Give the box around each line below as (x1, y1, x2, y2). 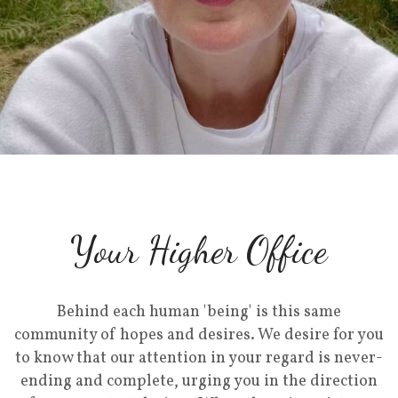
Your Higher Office (70, 227, 327, 273)
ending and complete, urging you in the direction (20, 370, 378, 393)
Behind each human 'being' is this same (56, 300, 341, 323)
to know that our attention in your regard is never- (14, 346, 383, 370)
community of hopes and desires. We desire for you (13, 323, 384, 346)
